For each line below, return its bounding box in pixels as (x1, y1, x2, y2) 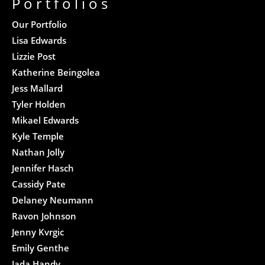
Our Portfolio (12, 18, 67, 30)
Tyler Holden (12, 98, 66, 110)
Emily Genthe (12, 241, 70, 254)
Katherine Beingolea (12, 66, 101, 78)
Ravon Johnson (12, 209, 77, 222)
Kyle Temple (12, 130, 64, 142)
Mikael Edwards (12, 114, 79, 126)
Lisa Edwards (12, 34, 67, 46)
